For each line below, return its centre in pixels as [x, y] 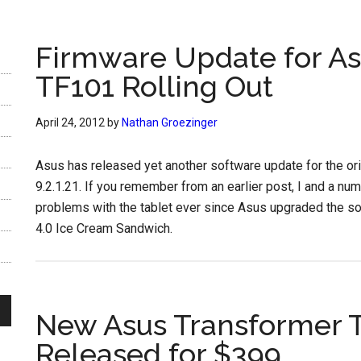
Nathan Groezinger [170, 122]
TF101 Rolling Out [154, 86]
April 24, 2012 [70, 122]
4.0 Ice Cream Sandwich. [104, 228]
